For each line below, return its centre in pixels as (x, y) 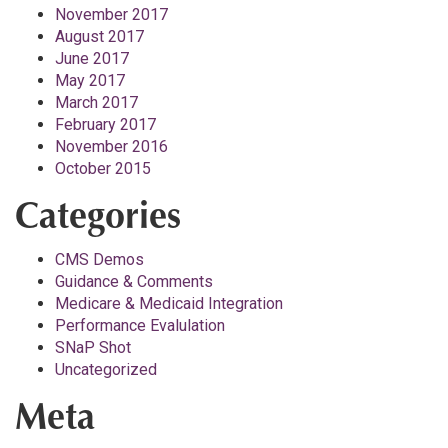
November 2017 (111, 14)
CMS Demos (99, 259)
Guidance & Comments (134, 281)
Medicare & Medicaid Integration (169, 303)
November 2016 (111, 146)
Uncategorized (106, 369)
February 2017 (105, 124)
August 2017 (99, 36)
